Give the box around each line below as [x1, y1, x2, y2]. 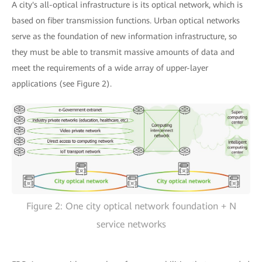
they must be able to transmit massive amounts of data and [12, 47, 235, 57]
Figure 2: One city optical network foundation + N [26, 201, 236, 212]
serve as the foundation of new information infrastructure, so [12, 32, 237, 41]
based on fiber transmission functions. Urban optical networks [12, 16, 240, 25]
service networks [96, 219, 166, 230]
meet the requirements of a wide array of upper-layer [12, 63, 208, 73]
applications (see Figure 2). [12, 79, 112, 88]
